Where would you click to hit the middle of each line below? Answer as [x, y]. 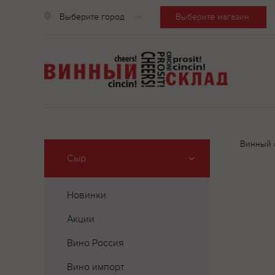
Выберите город [92, 17]
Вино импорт [95, 267]
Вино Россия [95, 243]
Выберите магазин [212, 17]
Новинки [87, 195]
